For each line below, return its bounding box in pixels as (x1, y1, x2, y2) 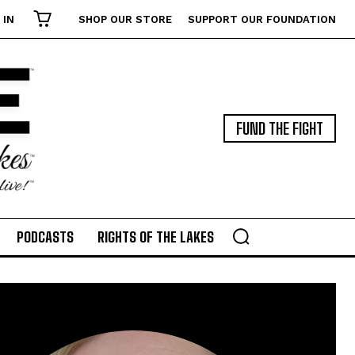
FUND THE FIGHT (236, 118, 323, 138)
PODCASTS (17, 228, 74, 246)
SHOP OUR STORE (78, 13, 172, 25)
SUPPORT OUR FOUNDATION (188, 13, 336, 25)
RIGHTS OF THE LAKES (97, 228, 214, 246)
